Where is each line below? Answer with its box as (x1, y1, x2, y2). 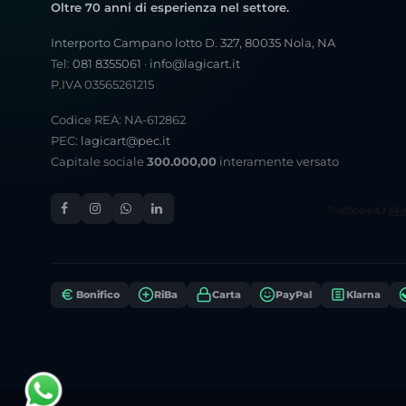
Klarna (346, 287, 381, 301)
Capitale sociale (51, 153, 147, 169)
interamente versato (217, 153, 339, 169)
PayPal (275, 287, 312, 301)
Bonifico (76, 287, 120, 301)
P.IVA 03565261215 (51, 76, 154, 92)
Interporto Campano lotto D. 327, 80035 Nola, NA (51, 34, 335, 50)
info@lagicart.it (150, 55, 240, 71)
